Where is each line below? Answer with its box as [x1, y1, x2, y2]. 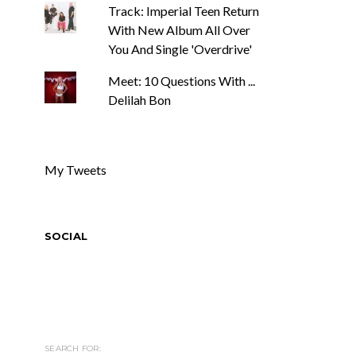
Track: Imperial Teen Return [107, 3, 259, 18]
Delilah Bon [107, 92, 171, 107]
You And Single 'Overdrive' [107, 41, 252, 56]
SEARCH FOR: [44, 343, 101, 354]
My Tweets [44, 162, 106, 177]
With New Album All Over [107, 22, 250, 37]
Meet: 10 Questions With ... [107, 73, 255, 88]
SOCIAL [44, 230, 87, 242]
